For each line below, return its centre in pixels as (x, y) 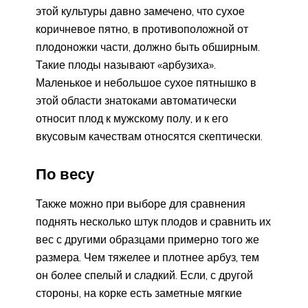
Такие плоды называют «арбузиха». (126, 65)
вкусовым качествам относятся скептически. (149, 136)
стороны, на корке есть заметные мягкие (139, 293)
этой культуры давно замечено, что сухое (140, 11)
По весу (65, 174)
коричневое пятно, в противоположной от (142, 29)
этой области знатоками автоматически (136, 101)
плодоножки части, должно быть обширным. (148, 47)
